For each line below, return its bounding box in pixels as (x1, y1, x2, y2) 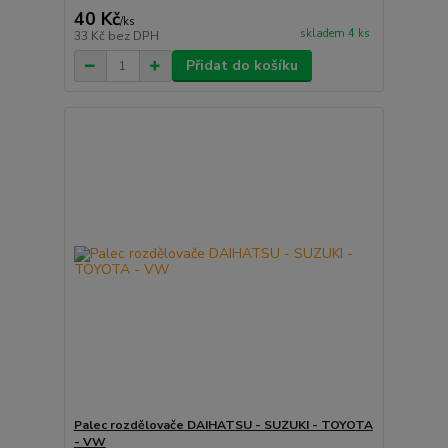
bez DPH (107, 28, 159, 44)
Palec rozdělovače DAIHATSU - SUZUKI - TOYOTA (73, 416, 373, 433)
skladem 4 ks (299, 26, 370, 42)
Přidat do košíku (185, 56, 298, 75)
